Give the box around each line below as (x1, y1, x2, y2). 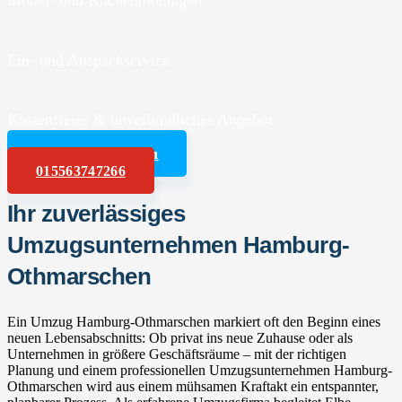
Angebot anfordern (36, 145, 159, 162)
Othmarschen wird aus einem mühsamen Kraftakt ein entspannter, (7, 378, 379, 394)
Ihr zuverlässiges (7, 200, 186, 226)
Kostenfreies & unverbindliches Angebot (7, 109, 273, 128)
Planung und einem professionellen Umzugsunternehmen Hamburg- (7, 362, 392, 378)
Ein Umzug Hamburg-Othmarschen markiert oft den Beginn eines (7, 313, 380, 329)
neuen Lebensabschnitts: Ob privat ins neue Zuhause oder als (7, 329, 353, 345)
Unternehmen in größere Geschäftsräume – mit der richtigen (7, 345, 346, 362)
